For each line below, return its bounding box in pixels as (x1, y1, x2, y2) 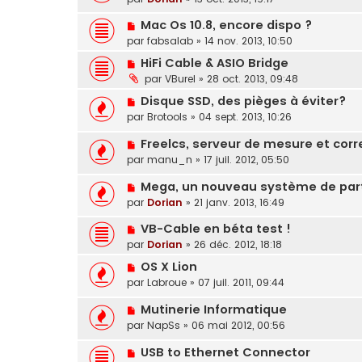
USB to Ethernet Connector (140, 343, 310, 360)
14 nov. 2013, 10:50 (204, 34, 293, 48)
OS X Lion (140, 259, 197, 276)
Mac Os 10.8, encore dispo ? (140, 17, 312, 34)
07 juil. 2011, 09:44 (198, 276, 284, 290)
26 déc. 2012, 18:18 (194, 238, 282, 252)
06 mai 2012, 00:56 (192, 318, 285, 333)
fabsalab (147, 34, 193, 48)
